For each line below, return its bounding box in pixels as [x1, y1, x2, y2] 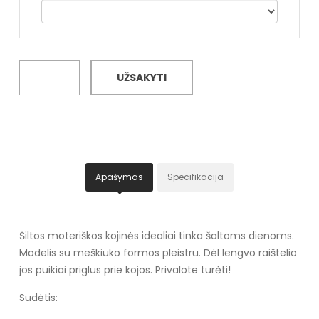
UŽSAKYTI [116, 70, 167, 85]
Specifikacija [167, 170, 224, 183]
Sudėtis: [19, 290, 58, 305]
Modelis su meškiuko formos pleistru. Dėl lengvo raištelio [19, 245, 297, 260]
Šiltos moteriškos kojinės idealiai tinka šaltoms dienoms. [19, 228, 294, 243]
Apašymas [95, 170, 143, 183]
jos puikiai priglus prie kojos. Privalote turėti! [19, 262, 231, 277]
